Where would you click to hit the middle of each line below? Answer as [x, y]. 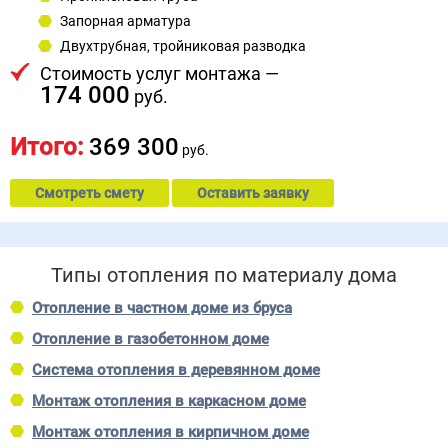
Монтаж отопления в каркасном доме [169, 400]
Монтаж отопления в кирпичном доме [170, 431]
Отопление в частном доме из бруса [162, 307]
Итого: [49, 146]
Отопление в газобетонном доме [150, 338]
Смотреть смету [89, 192]
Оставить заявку [253, 192]
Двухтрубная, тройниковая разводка [183, 45]
